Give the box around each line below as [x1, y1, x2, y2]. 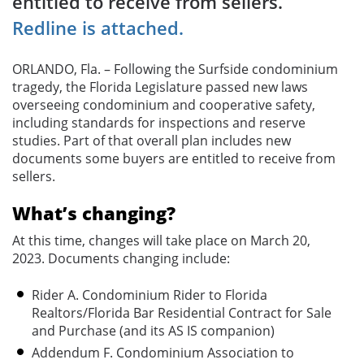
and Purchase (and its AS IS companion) [32, 321, 275, 340]
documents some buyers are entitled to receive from [12, 149, 336, 167]
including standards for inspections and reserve [12, 113, 305, 132]
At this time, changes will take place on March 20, [12, 231, 310, 249]
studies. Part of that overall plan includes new [12, 131, 291, 149]
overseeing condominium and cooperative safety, [12, 95, 315, 114]
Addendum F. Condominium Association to [32, 343, 294, 362]
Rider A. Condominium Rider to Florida [32, 285, 267, 304]
